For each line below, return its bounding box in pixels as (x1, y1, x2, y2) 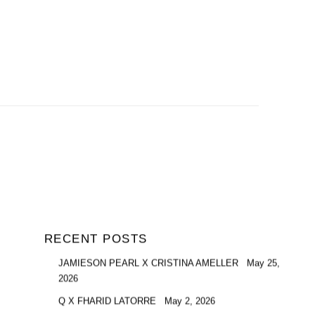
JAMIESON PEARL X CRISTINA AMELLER (58, 258, 241, 269)
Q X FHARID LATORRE (58, 296, 159, 307)
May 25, (246, 258, 280, 269)
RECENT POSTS (44, 232, 148, 245)
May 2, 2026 (164, 296, 215, 307)
